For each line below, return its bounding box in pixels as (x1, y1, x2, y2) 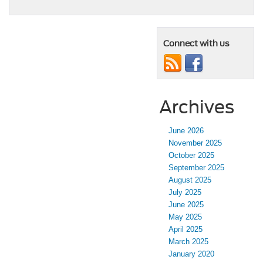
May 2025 (168, 212, 202, 221)
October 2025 (168, 150, 214, 160)
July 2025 (168, 187, 201, 197)
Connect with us (163, 38, 230, 48)
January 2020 (168, 249, 214, 258)
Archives (159, 96, 234, 117)
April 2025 (168, 224, 203, 234)
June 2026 (168, 126, 204, 135)
